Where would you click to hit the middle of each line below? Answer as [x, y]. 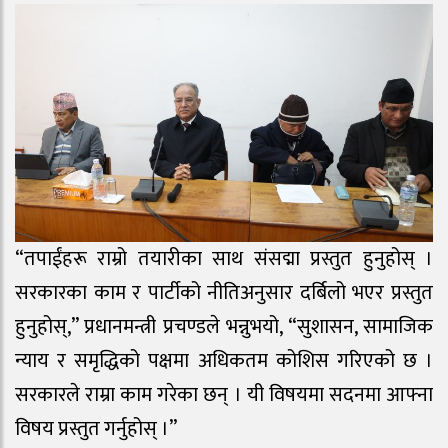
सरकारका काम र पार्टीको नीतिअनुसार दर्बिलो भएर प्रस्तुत [224, 292]
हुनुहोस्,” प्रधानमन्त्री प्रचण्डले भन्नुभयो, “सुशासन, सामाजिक [224, 326]
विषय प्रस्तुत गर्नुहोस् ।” [96, 428]
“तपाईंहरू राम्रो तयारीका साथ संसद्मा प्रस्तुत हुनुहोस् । [224, 258]
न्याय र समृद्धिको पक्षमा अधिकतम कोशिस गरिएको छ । [224, 360]
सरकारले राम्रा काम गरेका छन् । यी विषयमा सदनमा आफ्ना [224, 394]
